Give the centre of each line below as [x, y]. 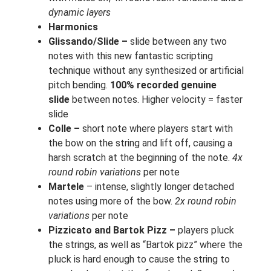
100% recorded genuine [163, 85]
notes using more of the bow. [112, 201]
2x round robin [206, 201]
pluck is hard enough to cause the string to [139, 260]
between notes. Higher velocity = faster [156, 100]
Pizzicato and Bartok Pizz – [112, 230]
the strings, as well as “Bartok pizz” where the [145, 245]
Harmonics [73, 27]
